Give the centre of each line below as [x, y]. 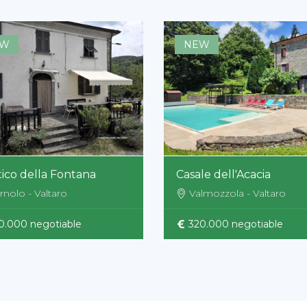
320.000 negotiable [234, 224]
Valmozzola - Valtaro [237, 193]
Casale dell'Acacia [223, 174]
